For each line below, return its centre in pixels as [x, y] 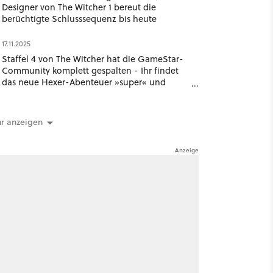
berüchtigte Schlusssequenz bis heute [79, 19]
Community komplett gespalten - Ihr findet [90, 70]
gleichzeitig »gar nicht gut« [58, 94]
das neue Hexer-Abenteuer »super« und [83, 82]
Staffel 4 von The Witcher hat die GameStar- [92, 59]
